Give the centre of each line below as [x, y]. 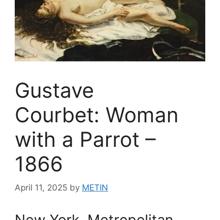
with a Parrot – [85, 139]
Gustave [54, 90]
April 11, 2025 [41, 188]
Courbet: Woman [97, 114]
